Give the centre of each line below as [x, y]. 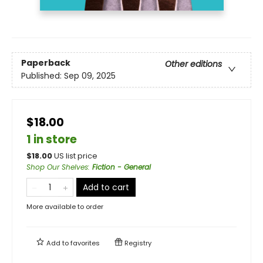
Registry [137, 243]
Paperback [46, 63]
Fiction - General [122, 167]
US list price [76, 156]
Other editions [193, 64]
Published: [43, 75]
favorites [85, 243]
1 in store [52, 139]
